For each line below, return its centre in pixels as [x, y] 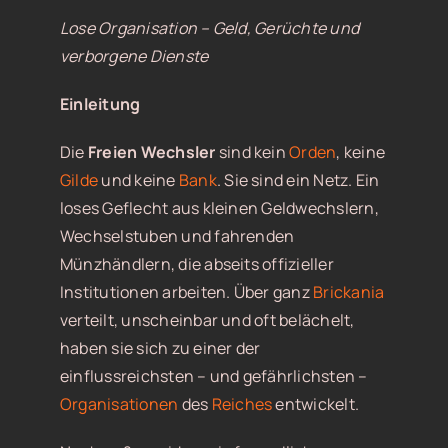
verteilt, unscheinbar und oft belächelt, [207, 320]
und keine [138, 180]
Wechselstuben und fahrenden [177, 236]
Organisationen [119, 404]
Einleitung [100, 104]
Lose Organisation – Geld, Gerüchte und [209, 28]
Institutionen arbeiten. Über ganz [186, 292]
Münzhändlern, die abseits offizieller [196, 264]
